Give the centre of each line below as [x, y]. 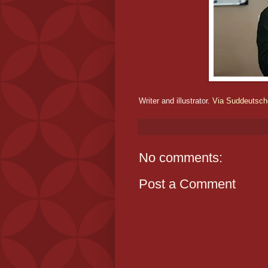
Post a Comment [187, 184]
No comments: [181, 158]
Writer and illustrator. [176, 101]
